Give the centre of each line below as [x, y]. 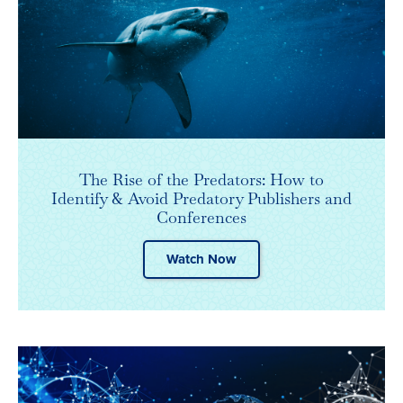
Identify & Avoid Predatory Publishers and [201, 199]
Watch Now [201, 260]
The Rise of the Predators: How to [201, 180]
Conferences [201, 218]
